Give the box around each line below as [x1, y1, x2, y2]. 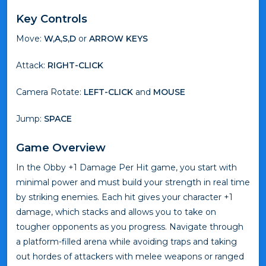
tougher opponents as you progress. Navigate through [16, 221, 243, 232]
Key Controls [16, 11, 87, 26]
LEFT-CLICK [84, 86, 133, 97]
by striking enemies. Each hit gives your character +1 [16, 191, 233, 202]
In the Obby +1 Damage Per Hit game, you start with [16, 161, 237, 173]
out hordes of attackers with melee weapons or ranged [16, 251, 244, 262]
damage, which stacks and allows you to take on [16, 206, 216, 217]
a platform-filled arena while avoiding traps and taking [16, 236, 237, 247]
